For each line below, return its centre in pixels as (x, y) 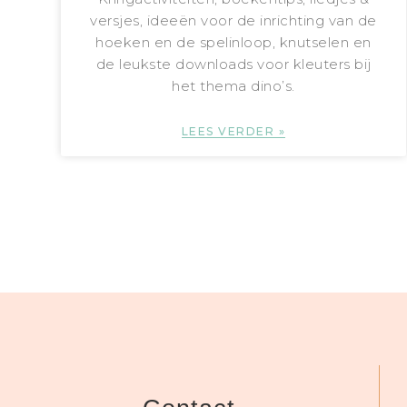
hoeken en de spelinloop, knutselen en (233, 42)
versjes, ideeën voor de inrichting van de (233, 20)
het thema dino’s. (233, 85)
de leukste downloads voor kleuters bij (233, 64)
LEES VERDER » (233, 131)
